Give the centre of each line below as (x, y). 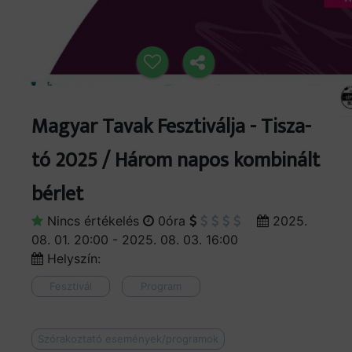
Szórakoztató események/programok (128, 339)
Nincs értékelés (93, 221)
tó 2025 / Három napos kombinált (176, 161)
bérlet (57, 195)
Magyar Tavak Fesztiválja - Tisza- (171, 127)
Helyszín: (74, 259)
